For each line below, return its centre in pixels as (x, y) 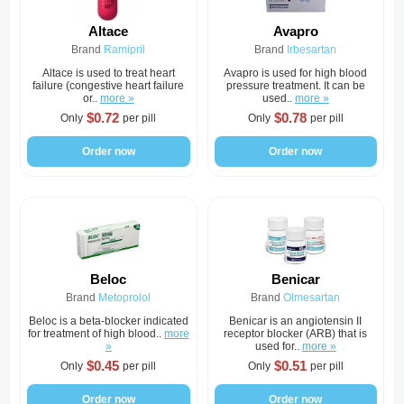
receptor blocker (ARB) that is (296, 334)
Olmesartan (312, 298)
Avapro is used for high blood (296, 73)
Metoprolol (125, 298)
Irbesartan (312, 50)
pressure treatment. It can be (295, 86)
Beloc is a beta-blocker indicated (108, 321)
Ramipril (125, 50)
